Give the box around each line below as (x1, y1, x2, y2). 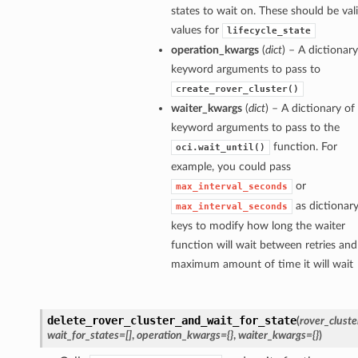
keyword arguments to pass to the (170, 121, 340, 134)
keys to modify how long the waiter (170, 220, 345, 233)
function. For (269, 141, 337, 153)
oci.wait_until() (175, 142, 265, 153)
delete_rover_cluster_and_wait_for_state (46, 314, 296, 328)
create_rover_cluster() (175, 84, 299, 95)
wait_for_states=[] (46, 329, 132, 342)
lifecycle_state (226, 26, 311, 37)
